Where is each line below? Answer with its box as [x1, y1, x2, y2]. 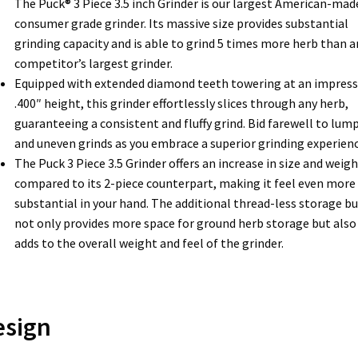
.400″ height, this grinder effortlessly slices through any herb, [14, 94, 348, 111]
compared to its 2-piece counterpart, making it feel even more [14, 174, 356, 191]
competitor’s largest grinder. [14, 54, 173, 71]
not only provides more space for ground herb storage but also [14, 214, 356, 231]
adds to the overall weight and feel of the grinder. [14, 234, 284, 251]
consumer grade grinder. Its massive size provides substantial [14, 14, 348, 31]
